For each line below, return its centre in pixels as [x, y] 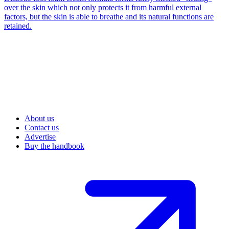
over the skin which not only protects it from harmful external [103, 8]
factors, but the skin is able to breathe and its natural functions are [109, 17]
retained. [18, 26]
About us [39, 119]
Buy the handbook [54, 146]
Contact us [42, 128]
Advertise [40, 137]
